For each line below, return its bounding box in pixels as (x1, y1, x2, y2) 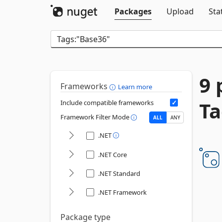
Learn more (118, 82, 152, 91)
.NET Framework (98, 188, 147, 197)
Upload (166, 6, 194, 17)
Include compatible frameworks (60, 98, 154, 107)
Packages (114, 6, 152, 17)
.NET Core (98, 150, 127, 159)
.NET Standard (98, 169, 140, 178)
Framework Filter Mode (60, 112, 131, 122)
